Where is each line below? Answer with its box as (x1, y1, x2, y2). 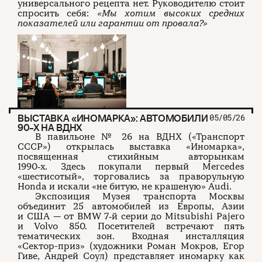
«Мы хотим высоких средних (96, 8, 244, 20)
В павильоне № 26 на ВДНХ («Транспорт (35, 130, 244, 143)
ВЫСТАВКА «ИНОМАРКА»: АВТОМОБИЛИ (18, 111, 208, 125)
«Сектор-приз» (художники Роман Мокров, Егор (18, 240, 244, 252)
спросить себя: (18, 8, 97, 20)
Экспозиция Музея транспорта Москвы (35, 190, 244, 202)
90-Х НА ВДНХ (18, 120, 82, 134)
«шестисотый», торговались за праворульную (18, 170, 244, 182)
